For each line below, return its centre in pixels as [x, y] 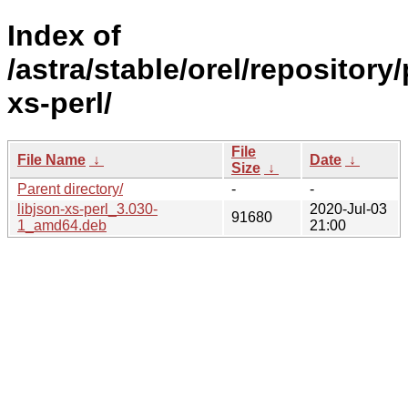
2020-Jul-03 [348, 209]
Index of [64, 36]
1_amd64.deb [62, 225]
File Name [51, 159]
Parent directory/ [70, 189]
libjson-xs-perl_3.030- [87, 209]
